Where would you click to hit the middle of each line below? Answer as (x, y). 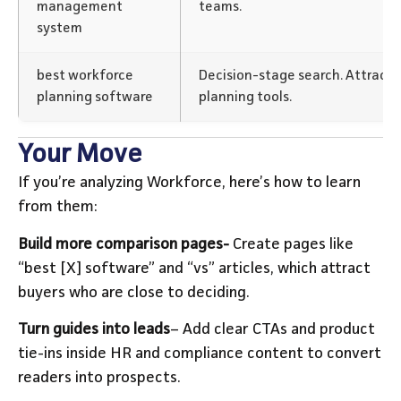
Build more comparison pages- (124, 244)
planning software (95, 98)
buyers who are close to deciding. (134, 292)
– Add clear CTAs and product (273, 329)
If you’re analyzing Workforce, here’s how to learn (189, 183)
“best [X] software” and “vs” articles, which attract (194, 268)
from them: (60, 207)
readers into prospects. (99, 377)
